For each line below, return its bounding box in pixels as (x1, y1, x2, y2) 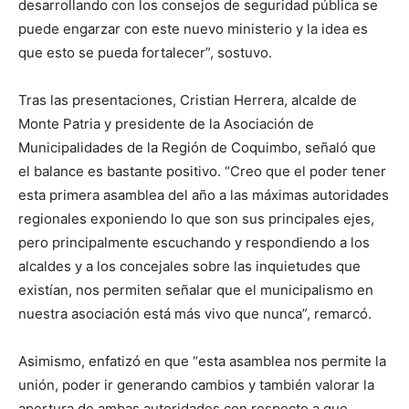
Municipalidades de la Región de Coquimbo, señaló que (18, 139, 376, 157)
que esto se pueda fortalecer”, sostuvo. (18, 44, 272, 62)
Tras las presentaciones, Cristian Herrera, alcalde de (18, 91, 357, 110)
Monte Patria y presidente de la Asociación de (18, 115, 314, 133)
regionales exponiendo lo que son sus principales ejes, (18, 210, 374, 228)
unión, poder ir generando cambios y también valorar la (18, 376, 374, 394)
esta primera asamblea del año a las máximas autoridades (18, 186, 389, 204)
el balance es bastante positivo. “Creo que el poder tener (18, 163, 386, 181)
